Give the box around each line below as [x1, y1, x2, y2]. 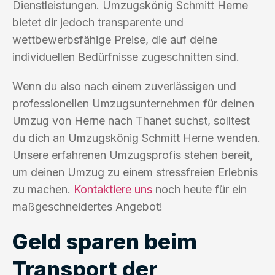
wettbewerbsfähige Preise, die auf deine [12, 33, 217, 46]
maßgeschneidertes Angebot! [12, 199, 163, 213]
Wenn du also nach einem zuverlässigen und [12, 79, 236, 93]
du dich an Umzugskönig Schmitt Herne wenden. [12, 131, 260, 144]
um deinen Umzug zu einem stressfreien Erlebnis [12, 165, 258, 179]
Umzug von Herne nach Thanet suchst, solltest [12, 114, 250, 127]
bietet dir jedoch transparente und [12, 15, 184, 29]
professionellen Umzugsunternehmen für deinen [12, 96, 254, 110]
